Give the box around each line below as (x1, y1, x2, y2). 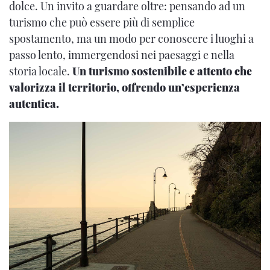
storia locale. (9, 64, 72, 78)
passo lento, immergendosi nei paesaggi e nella (9, 48, 234, 62)
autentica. (9, 96, 59, 111)
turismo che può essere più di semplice (9, 15, 195, 30)
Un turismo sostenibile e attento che (72, 64, 252, 78)
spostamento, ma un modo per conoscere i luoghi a (9, 31, 254, 46)
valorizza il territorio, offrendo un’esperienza (9, 80, 240, 95)
